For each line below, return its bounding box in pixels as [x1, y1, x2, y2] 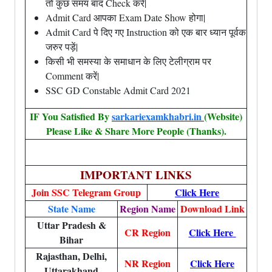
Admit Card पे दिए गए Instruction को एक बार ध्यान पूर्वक [46, 25, 246, 38]
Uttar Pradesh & [36, 218, 106, 232]
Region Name [120, 202, 175, 216]
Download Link [180, 202, 245, 216]
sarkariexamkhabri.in [112, 109, 202, 123]
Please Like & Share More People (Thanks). [46, 124, 226, 138]
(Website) [204, 109, 242, 123]
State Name [47, 202, 95, 216]
